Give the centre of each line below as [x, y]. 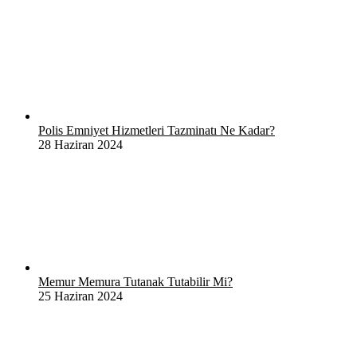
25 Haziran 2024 [80, 296]
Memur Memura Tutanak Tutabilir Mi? [135, 281]
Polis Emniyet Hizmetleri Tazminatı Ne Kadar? [157, 130]
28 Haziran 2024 [80, 144]
